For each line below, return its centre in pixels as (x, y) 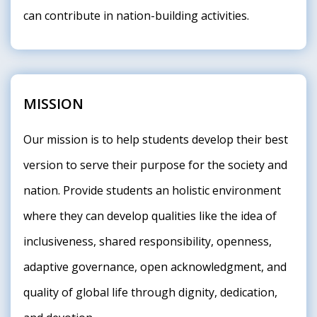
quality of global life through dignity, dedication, (150, 292)
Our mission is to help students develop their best (156, 139)
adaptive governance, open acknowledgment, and (155, 267)
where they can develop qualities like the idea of (150, 216)
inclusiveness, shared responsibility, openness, (148, 241)
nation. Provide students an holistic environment (152, 190)
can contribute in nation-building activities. (136, 16)
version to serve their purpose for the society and (155, 165)
